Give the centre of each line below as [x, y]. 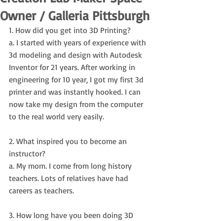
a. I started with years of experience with [78, 42]
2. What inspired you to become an [69, 141]
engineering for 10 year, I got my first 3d [77, 79]
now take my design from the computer [77, 104]
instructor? [28, 153]
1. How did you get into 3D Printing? [71, 30]
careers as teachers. [42, 190]
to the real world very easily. [56, 116]
